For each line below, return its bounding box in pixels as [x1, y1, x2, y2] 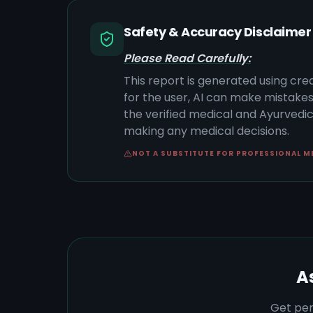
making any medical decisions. [124, 123, 289, 139]
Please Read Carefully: [124, 50, 251, 66]
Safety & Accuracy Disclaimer [124, 23, 312, 41]
